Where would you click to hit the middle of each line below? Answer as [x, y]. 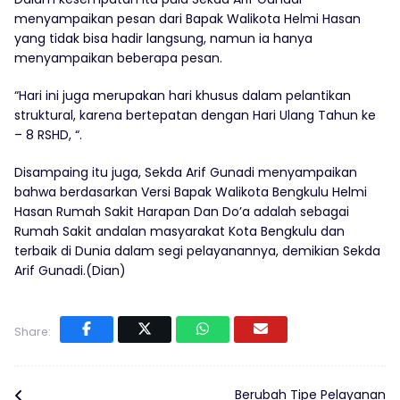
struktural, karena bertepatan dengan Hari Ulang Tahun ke [195, 115]
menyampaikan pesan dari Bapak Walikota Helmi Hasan [187, 18]
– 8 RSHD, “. [48, 134]
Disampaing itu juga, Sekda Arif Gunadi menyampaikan [186, 172]
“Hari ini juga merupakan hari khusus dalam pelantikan [183, 95]
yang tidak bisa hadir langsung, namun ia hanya [163, 38]
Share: [33, 331]
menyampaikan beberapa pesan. [118, 58]
